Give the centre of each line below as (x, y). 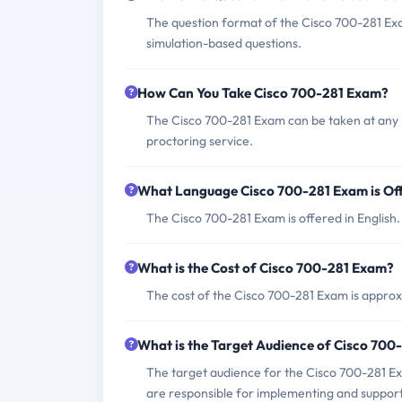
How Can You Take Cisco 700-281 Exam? (263, 93)
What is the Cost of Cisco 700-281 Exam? (266, 268)
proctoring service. (200, 141)
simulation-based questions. (224, 44)
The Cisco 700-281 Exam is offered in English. (273, 218)
